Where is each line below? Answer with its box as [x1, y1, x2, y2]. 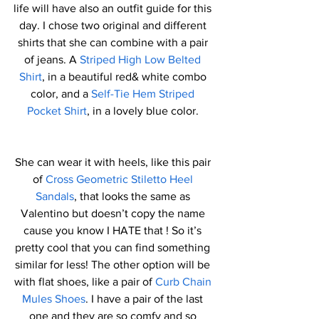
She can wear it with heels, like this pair [14, 156, 214, 168]
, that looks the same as [73, 190, 193, 202]
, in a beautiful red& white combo [41, 70, 209, 83]
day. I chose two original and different [19, 19, 209, 31]
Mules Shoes [22, 293, 85, 305]
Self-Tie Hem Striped [91, 88, 197, 100]
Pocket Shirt [26, 105, 87, 117]
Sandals [35, 190, 74, 202]
